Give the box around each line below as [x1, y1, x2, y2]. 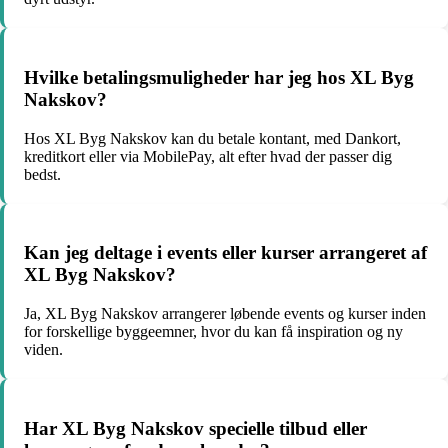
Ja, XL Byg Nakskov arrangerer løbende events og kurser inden [24, 305, 426, 323]
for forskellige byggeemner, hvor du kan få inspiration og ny [24, 323, 403, 341]
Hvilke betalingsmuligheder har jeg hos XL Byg [24, 67, 414, 89]
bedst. [24, 165, 61, 183]
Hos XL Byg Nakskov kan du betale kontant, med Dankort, [24, 129, 401, 147]
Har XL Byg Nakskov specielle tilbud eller [24, 417, 367, 439]
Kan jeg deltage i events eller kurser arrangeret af [24, 242, 427, 264]
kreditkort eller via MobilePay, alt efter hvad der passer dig [24, 147, 392, 165]
